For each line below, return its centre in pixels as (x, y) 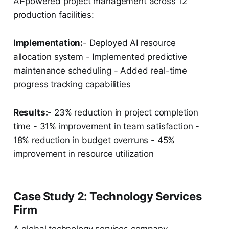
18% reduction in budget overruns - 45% (94, 140)
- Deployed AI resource (129, 43)
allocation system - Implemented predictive (100, 57)
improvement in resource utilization (83, 154)
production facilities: (53, 15)
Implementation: (48, 43)
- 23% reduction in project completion (123, 113)
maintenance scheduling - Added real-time (100, 71)
